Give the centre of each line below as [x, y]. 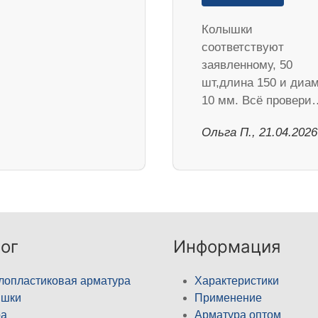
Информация [227, 246]
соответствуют [243, 47]
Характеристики [237, 280]
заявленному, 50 [247, 65]
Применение [228, 297]
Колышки [227, 29]
